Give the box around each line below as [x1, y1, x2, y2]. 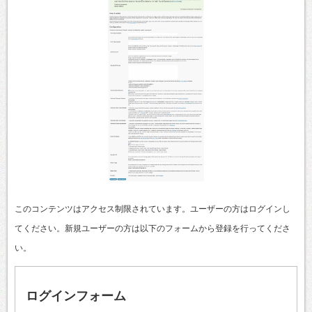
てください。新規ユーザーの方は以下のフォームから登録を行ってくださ [15, 224, 290, 233]
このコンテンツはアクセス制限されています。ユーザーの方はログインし [15, 204, 290, 214]
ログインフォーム [26, 288, 126, 303]
